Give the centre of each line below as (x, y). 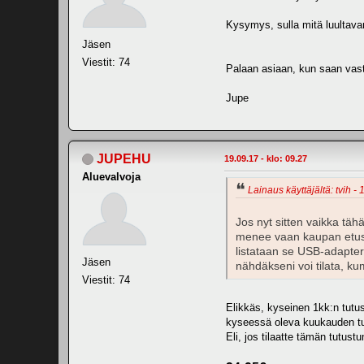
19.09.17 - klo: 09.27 (266, 158)
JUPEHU (124, 158)
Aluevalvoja (111, 176)
